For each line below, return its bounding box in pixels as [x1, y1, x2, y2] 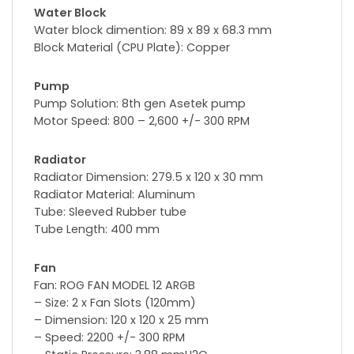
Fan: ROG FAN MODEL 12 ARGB [34, 277, 195, 293]
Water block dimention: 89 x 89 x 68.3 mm [34, 21, 272, 38]
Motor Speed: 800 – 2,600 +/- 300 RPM [34, 112, 250, 129]
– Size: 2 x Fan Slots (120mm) [34, 294, 196, 311]
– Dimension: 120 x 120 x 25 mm [34, 311, 209, 328]
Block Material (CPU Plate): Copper [34, 39, 230, 55]
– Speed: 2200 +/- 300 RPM [34, 329, 185, 345]
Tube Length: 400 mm [34, 220, 160, 237]
